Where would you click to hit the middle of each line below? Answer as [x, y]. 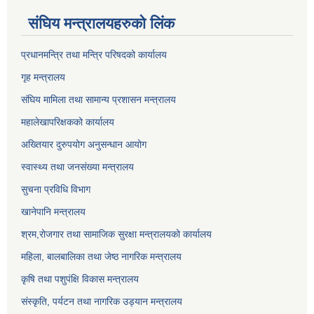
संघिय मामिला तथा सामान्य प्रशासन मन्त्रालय [98, 100]
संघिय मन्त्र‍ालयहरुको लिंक [101, 24]
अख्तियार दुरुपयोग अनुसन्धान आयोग [84, 145]
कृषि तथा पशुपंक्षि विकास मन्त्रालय [80, 279]
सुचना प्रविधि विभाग [56, 190]
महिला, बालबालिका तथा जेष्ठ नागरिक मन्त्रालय [101, 257]
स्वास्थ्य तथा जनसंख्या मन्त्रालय [77, 167]
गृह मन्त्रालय [43, 77]
